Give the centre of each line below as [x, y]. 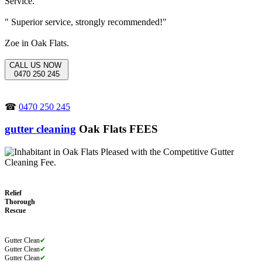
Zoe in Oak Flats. [37, 43]
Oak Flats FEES [117, 129]
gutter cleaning [40, 129]
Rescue [15, 211]
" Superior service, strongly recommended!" [86, 22]
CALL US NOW [37, 65]
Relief [13, 193]
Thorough [20, 202]
